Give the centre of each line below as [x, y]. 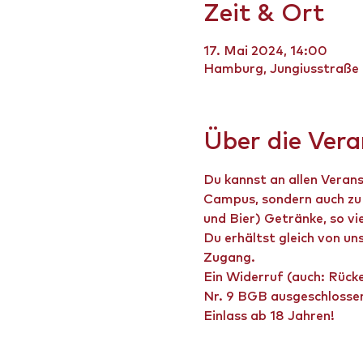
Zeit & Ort [263, 14]
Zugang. [229, 258]
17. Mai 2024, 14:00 [265, 51]
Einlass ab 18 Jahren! [269, 316]
